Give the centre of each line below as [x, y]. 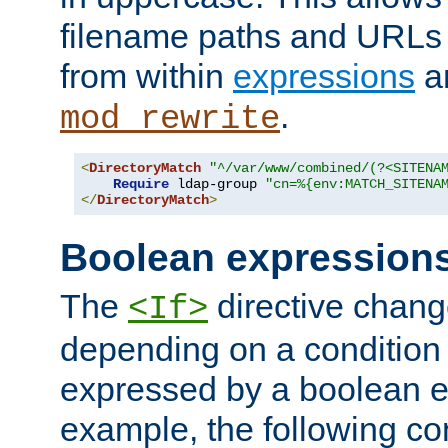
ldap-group [217, 183]
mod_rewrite [170, 118]
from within [146, 75]
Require [141, 183]
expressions [324, 75]
